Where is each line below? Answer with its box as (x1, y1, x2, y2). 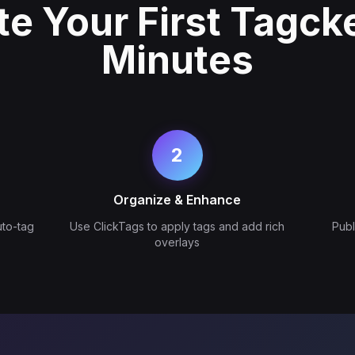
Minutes (101, 36, 254, 83)
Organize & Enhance (113, 192, 242, 208)
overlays (155, 235, 200, 249)
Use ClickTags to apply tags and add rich (70, 219, 285, 233)
